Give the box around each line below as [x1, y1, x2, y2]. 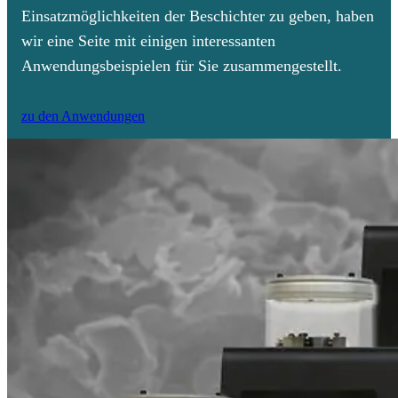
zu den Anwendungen [21, 108, 145, 124]
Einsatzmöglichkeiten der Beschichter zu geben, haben [21, 7, 374, 26]
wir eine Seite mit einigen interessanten [21, 32, 275, 51]
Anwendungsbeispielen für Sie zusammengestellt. [21, 57, 342, 76]
